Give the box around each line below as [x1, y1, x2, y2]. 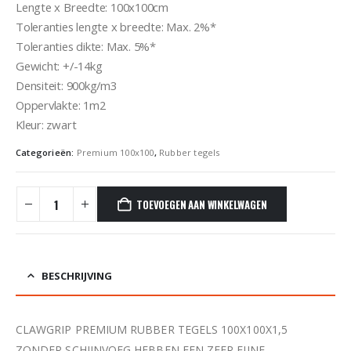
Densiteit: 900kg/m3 [16, 77, 117, 93]
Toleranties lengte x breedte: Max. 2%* [16, 18, 216, 34]
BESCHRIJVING [42, 269, 112, 284]
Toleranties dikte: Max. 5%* [16, 38, 156, 54]
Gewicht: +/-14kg [16, 57, 103, 74]
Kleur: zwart [16, 116, 77, 132]
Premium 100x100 [76, 147, 154, 159]
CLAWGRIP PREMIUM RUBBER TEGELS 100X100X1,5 [16, 322, 288, 338]
